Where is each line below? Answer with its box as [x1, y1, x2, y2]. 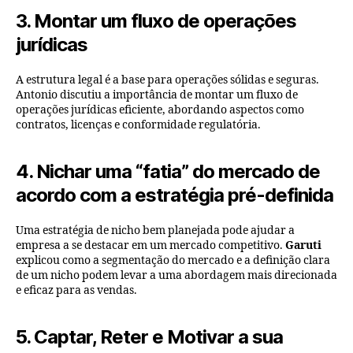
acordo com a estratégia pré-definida [16, 183, 334, 206]
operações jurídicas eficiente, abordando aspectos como [16, 102, 304, 117]
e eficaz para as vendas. [16, 283, 137, 297]
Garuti [285, 238, 321, 252]
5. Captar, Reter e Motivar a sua [16, 325, 284, 348]
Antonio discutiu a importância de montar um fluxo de [16, 87, 298, 102]
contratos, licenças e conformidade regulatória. [16, 117, 261, 132]
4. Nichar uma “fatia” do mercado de [16, 159, 321, 183]
